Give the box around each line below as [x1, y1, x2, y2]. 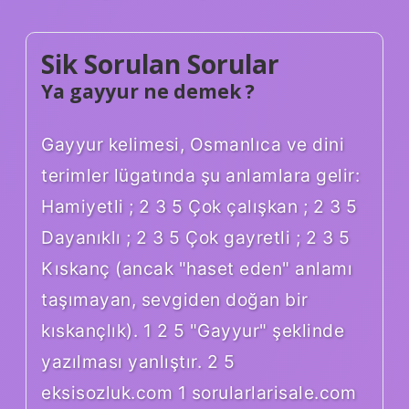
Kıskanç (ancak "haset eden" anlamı [41, 257, 352, 279]
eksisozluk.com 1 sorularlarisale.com [41, 381, 356, 404]
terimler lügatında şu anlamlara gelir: [41, 163, 360, 186]
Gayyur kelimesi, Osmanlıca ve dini [41, 132, 344, 155]
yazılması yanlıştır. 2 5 [41, 350, 235, 372]
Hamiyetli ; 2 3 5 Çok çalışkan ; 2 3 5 [41, 194, 357, 217]
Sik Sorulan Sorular [41, 46, 279, 81]
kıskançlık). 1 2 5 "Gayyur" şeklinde [41, 319, 344, 341]
